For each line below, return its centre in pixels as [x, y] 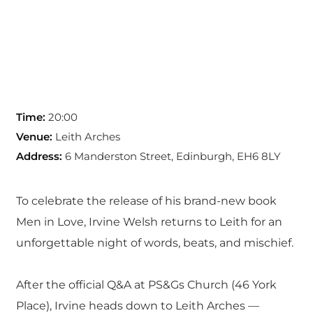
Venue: [34, 137]
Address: [39, 156]
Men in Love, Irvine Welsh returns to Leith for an [149, 222]
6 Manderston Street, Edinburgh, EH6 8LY [171, 156]
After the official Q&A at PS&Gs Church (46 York [146, 285]
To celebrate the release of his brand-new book [146, 201]
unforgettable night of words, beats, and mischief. [154, 243]
